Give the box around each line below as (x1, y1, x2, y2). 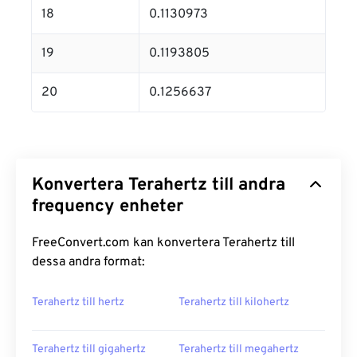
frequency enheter (32, 196, 183, 218)
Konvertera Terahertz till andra (32, 175, 285, 196)
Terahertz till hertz (32, 296, 124, 309)
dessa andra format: (32, 254, 145, 270)
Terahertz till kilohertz (178, 296, 289, 309)
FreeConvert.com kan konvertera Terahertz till (32, 235, 295, 251)
